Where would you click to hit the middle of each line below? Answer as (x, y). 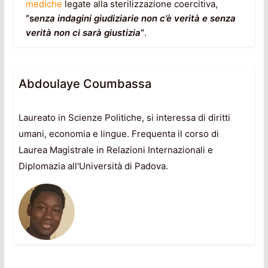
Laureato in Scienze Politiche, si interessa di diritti (124, 118)
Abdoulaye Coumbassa (85, 84)
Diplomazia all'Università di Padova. (93, 166)
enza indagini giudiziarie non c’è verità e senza (135, 19)
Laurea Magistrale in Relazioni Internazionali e (115, 150)
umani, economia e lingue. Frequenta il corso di (118, 134)
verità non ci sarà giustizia (83, 33)
